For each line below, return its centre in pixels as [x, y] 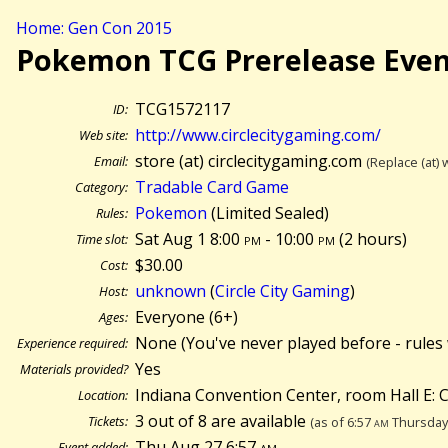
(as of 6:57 [342, 421]
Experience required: [72, 342]
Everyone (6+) [187, 316]
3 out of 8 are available [223, 420]
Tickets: [108, 420]
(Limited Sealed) [268, 212]
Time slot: [102, 238]
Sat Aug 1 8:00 [190, 238]
